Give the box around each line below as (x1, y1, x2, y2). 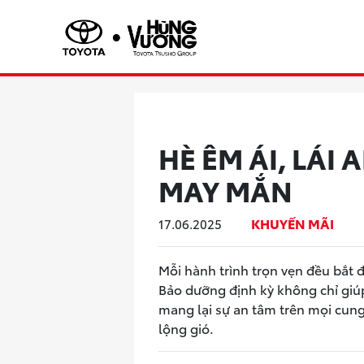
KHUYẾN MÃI (251, 213, 334, 232)
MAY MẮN (158, 170, 292, 210)
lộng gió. (158, 318, 214, 337)
